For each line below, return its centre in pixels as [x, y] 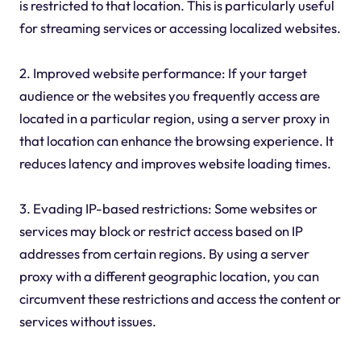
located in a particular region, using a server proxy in [174, 118]
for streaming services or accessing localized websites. [180, 27]
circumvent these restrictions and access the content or [180, 298]
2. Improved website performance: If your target [163, 73]
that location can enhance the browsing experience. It [176, 140]
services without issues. [87, 321]
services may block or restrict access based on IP [161, 230]
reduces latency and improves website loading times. [175, 163]
